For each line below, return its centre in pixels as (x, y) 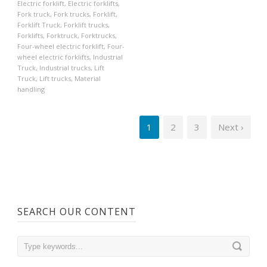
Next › (231, 127)
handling (31, 89)
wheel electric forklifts (53, 57)
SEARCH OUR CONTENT (77, 211)
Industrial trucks (65, 67)
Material (88, 78)
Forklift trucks (86, 24)
